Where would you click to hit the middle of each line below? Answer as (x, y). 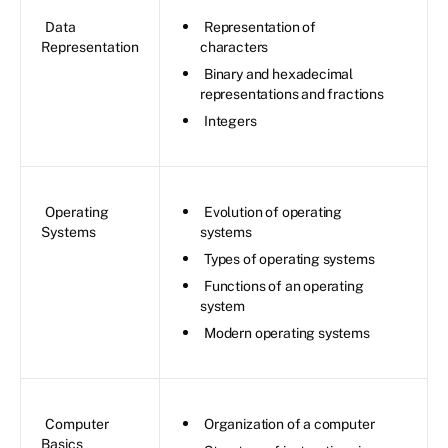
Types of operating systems (289, 258)
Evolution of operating (273, 211)
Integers (230, 120)
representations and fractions (292, 93)
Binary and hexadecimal (279, 73)
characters (234, 46)
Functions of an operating (284, 285)
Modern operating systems (287, 332)
